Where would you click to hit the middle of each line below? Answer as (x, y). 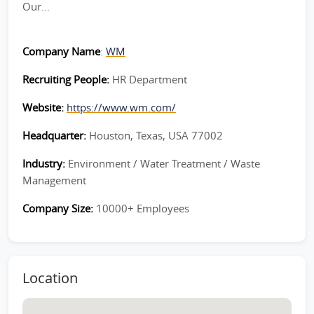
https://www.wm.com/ (121, 107)
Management (54, 180)
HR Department (150, 79)
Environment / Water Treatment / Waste (164, 163)
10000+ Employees (143, 208)
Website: (45, 107)
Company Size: (59, 208)
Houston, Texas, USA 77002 (156, 135)
